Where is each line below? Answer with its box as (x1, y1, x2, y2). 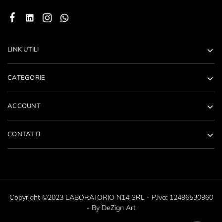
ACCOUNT (7, 102, 41, 110)
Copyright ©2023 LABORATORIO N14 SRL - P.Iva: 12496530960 (9, 193, 213, 202)
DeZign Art (101, 203, 136, 212)
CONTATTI (7, 130, 41, 138)
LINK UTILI (7, 45, 39, 53)
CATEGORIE (7, 73, 46, 81)
